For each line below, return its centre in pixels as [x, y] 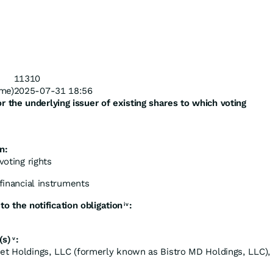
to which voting [213, 103]
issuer [86, 103]
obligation [102, 205]
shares [163, 103]
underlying [48, 103]
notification [53, 205]
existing [129, 103]
